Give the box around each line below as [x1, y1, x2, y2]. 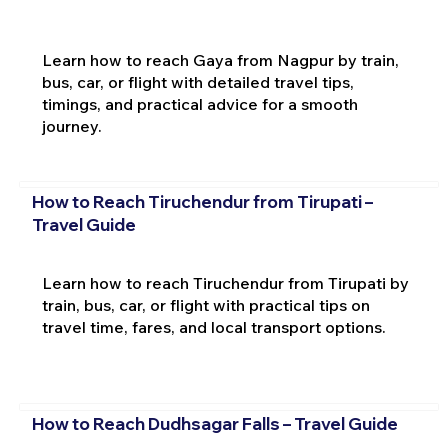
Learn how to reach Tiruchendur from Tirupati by [41, 272, 409, 293]
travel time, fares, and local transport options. [41, 316, 386, 337]
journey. [41, 116, 102, 137]
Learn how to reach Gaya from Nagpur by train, [41, 50, 399, 71]
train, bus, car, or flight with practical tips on [41, 294, 370, 315]
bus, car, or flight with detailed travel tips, [41, 72, 354, 93]
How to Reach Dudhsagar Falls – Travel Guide [31, 413, 398, 435]
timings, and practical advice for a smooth [41, 94, 358, 115]
